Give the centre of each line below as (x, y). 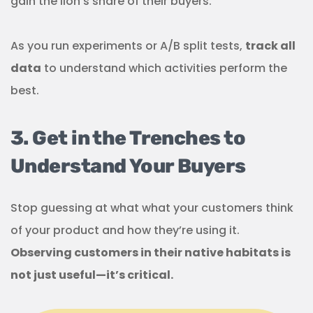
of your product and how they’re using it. (125, 231)
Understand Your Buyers (128, 166)
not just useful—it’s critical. (92, 275)
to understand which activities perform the (164, 68)
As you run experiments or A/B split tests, (128, 46)
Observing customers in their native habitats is (151, 253)
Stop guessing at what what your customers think (152, 208)
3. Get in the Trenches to (128, 138)
